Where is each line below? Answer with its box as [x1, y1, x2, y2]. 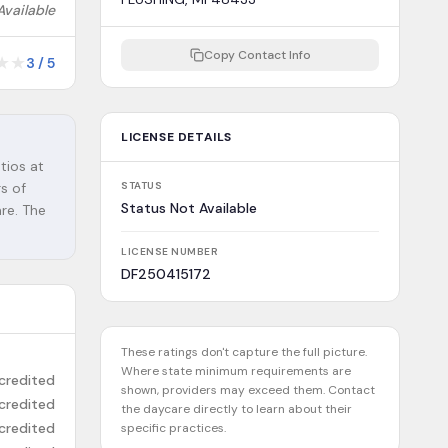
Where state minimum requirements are [121, 363, 351, 379]
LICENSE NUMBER [121, 245, 218, 258]
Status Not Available [121, 199, 257, 217]
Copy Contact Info [203, 47, 311, 63]
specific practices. [121, 420, 226, 436]
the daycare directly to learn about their [121, 401, 352, 417]
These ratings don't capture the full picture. [121, 344, 367, 360]
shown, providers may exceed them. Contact [121, 382, 375, 398]
